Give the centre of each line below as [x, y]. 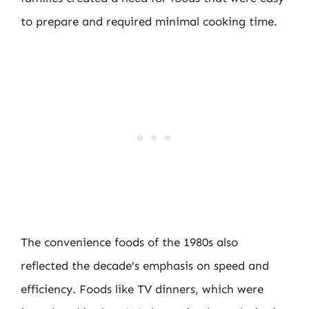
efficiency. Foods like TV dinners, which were [142, 289]
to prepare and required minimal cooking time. [149, 21]
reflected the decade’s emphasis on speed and [145, 265]
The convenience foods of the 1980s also [129, 242]
